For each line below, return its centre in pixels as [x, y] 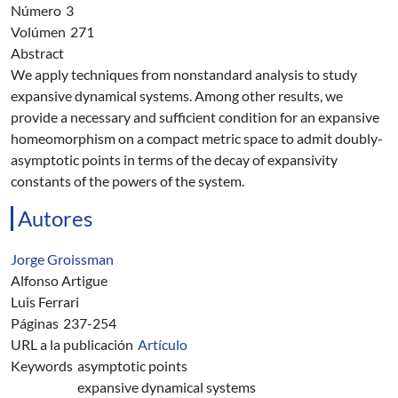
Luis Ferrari [45, 302]
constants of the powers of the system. [127, 181]
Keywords [42, 366]
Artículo [163, 344]
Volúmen [38, 32]
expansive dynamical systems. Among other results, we [177, 96]
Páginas [35, 323]
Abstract [37, 53]
